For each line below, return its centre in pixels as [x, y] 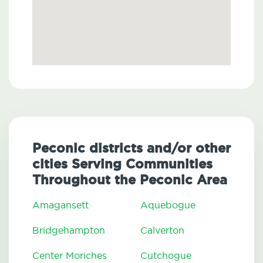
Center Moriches [70, 256]
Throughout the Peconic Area [130, 180]
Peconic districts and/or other [131, 149]
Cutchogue [166, 256]
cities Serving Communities [122, 164]
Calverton [162, 230]
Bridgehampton [69, 230]
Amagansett [60, 205]
